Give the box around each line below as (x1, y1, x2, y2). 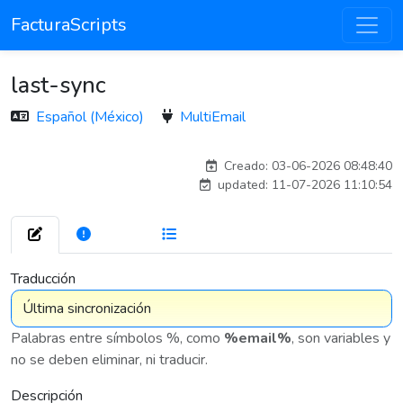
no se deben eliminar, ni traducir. (11, 350, 208, 370)
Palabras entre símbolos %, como (11, 328, 224, 348)
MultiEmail (180, 107, 246, 127)
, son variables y (291, 328, 390, 348)
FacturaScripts (11, 13, 127, 37)
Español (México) (36, 107, 148, 127)
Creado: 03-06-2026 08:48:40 (220, 157, 392, 175)
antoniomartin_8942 (280, 132, 386, 147)
